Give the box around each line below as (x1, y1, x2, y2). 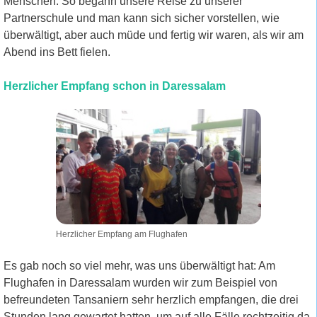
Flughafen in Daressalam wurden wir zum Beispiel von (4, 277, 277, 289)
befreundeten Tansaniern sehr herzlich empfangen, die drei (4, 294, 299, 306)
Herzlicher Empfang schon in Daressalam (4, 79, 226, 92)
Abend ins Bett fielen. (4, 45, 110, 58)
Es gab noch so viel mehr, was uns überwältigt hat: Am (4, 260, 275, 272)
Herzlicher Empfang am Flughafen (55, 229, 188, 240)
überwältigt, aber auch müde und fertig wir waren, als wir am (4, 28, 304, 41)
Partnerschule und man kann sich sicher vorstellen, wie (4, 11, 279, 24)
